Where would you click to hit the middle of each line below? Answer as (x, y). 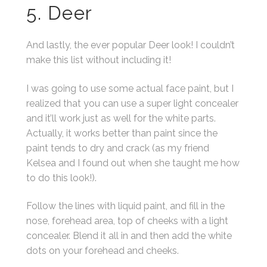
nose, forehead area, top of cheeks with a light (128, 221)
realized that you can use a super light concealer (133, 103)
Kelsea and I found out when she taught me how (133, 163)
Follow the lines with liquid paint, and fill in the (126, 206)
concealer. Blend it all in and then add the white (129, 236)
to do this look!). (62, 178)
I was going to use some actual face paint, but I (130, 88)
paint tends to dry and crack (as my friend (118, 148)
